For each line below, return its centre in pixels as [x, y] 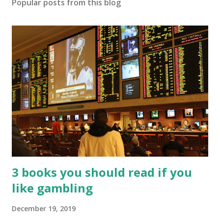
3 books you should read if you [102, 172]
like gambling [52, 188]
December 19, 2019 [44, 208]
